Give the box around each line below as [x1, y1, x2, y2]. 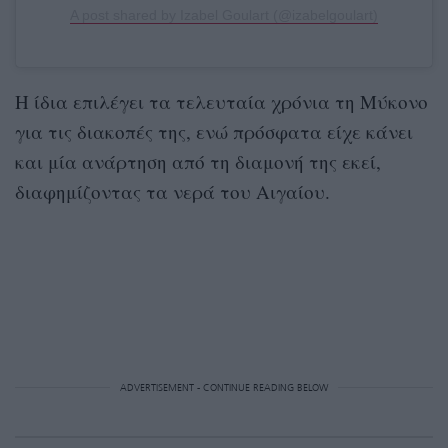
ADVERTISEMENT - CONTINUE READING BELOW [120, 382, 328, 393]
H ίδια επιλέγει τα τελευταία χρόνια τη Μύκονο [15, 88, 428, 114]
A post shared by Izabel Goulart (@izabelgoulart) [70, 6, 378, 23]
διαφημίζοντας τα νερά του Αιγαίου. [15, 178, 330, 204]
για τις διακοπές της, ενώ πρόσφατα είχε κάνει [15, 118, 413, 144]
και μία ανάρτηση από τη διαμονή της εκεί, [15, 148, 381, 174]
